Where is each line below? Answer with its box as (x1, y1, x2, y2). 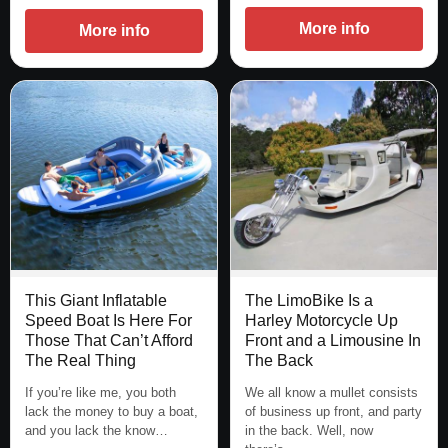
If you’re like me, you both (25, 384, 176, 400)
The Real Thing (25, 351, 136, 369)
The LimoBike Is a (245, 291, 373, 309)
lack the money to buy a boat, (25, 403, 198, 419)
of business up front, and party (245, 403, 422, 419)
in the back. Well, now (245, 422, 373, 438)
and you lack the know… (25, 422, 168, 438)
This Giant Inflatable (25, 291, 167, 309)
